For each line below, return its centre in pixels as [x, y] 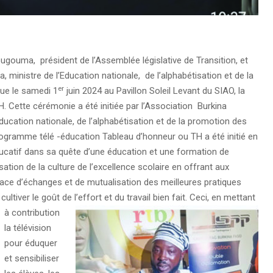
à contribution [32, 213]
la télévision [27, 228]
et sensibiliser [31, 259]
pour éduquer [30, 243]
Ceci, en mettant [222, 198]
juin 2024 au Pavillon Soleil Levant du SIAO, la [154, 91]
